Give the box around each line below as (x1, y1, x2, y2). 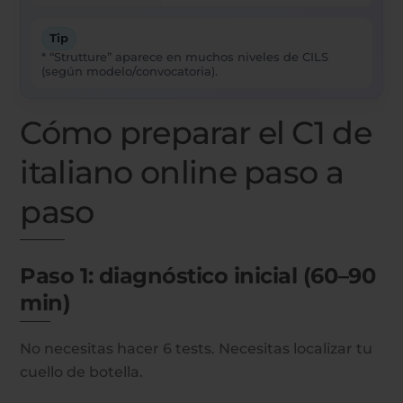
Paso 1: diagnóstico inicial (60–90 (20, 262, 376, 289)
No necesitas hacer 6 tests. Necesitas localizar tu (20, 339, 373, 357)
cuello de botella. (20, 363, 144, 381)
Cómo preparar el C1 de (20, 113, 372, 153)
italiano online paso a (20, 153, 344, 193)
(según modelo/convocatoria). (41, 65, 219, 79)
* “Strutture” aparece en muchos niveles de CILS (41, 50, 329, 65)
